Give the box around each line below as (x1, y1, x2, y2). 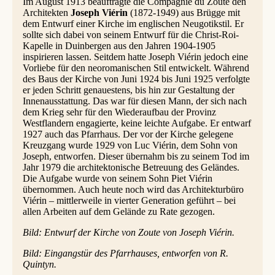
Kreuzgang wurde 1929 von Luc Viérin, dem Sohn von (22, 140, 238, 151)
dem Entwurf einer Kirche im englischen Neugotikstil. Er (22, 18, 244, 29)
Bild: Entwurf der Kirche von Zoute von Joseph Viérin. (22, 227, 234, 238)
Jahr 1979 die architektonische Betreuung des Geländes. (22, 162, 239, 173)
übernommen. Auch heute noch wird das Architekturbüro (22, 184, 244, 195)
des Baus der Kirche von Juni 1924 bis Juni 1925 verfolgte (22, 74, 250, 85)
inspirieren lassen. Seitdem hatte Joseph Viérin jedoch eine (22, 52, 248, 63)
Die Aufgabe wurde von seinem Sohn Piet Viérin (22, 173, 212, 184)
